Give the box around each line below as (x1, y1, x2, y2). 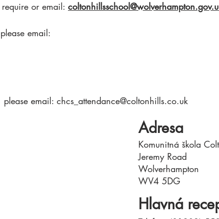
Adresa (138, 118, 183, 137)
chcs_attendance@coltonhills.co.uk (57, 95, 188, 107)
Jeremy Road (138, 151, 187, 162)
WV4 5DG (138, 175, 180, 187)
